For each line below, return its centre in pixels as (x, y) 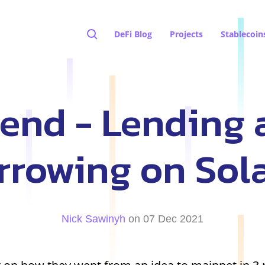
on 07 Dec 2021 (166, 219)
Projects (186, 34)
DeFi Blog (133, 34)
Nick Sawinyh (93, 219)
